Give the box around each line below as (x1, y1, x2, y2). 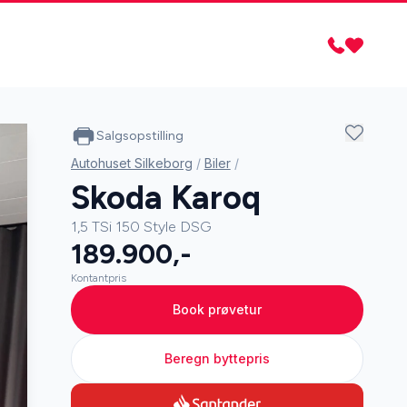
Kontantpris (70, 272, 126, 284)
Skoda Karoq (70, 178, 261, 217)
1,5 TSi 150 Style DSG (70, 218, 212, 235)
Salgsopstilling (95, 128, 184, 144)
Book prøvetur (172, 302, 262, 317)
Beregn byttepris (164, 351, 270, 366)
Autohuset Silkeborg (70, 155, 193, 171)
